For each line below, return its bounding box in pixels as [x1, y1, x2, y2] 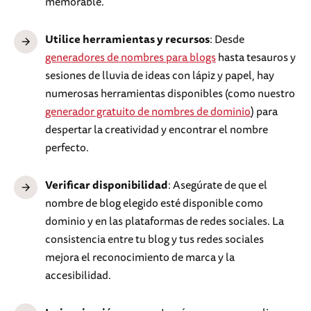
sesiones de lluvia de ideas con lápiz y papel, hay [45, 66, 274, 85]
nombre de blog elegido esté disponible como [45, 194, 263, 212]
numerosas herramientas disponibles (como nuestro [45, 84, 295, 103]
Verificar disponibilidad [45, 176, 168, 194]
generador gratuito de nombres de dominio [45, 102, 251, 121]
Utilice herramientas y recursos [45, 30, 210, 49]
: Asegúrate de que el [168, 176, 267, 194]
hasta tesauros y [216, 48, 296, 67]
